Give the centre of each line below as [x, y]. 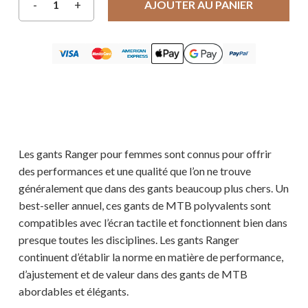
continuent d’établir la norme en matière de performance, [151, 257]
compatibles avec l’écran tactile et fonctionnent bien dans [153, 223]
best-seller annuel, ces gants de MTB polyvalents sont [144, 206]
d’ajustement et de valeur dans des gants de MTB [133, 274]
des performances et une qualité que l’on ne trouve [134, 171]
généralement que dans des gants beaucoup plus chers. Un [153, 188]
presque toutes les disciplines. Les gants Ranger [129, 240]
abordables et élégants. [73, 291]
